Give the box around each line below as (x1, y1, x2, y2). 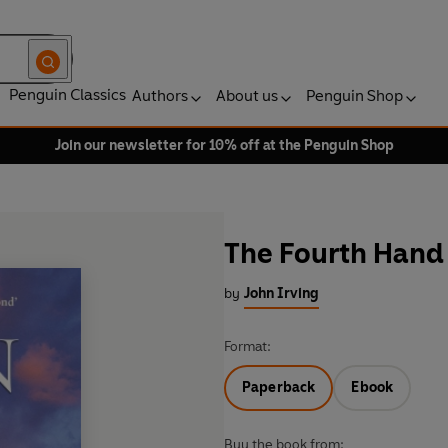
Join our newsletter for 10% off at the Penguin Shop (54, 137, 394, 154)
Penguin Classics (9, 85, 126, 104)
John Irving (244, 285, 319, 303)
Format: (224, 338, 271, 356)
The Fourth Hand (224, 236, 444, 271)
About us (216, 86, 278, 105)
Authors (132, 86, 188, 105)
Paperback (242, 379, 316, 397)
